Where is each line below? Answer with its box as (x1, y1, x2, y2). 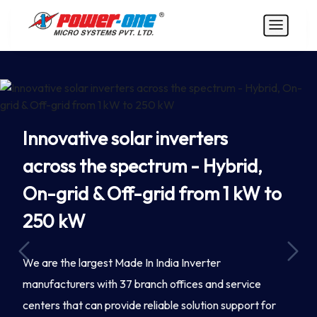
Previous (30, 241, 72, 256)
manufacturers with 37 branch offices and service (23, 277, 261, 291)
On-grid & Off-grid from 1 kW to (23, 182, 282, 205)
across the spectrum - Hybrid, (23, 154, 263, 178)
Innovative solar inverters (23, 127, 228, 150)
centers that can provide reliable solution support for (23, 298, 276, 312)
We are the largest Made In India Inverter (23, 255, 221, 270)
